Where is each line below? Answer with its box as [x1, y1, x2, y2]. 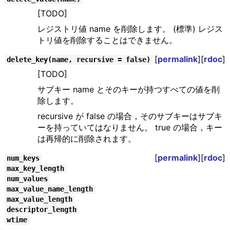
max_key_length [7, 164, 65, 173]
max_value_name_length [7, 185, 93, 194]
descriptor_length [7, 205, 77, 214]
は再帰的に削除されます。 [37, 133, 136, 144]
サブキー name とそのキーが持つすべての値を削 [37, 84, 220, 95]
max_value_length [7, 195, 73, 204]
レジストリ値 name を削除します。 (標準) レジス [37, 24, 223, 34]
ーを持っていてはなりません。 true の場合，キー [37, 122, 222, 133]
